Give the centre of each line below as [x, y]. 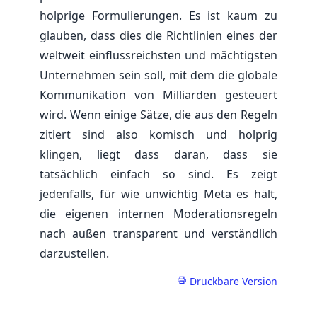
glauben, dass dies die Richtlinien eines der [158, 35]
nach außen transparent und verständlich [158, 233]
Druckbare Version [232, 281]
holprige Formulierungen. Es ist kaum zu [158, 15]
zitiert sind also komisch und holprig [158, 134]
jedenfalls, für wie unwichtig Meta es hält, [158, 194]
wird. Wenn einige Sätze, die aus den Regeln [158, 114]
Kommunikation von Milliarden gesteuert [158, 94]
